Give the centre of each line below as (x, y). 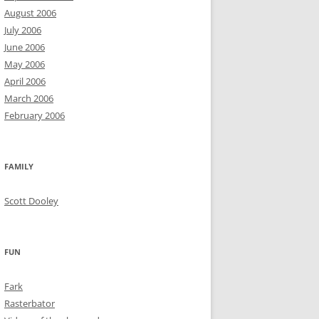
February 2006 (35, 115)
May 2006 (25, 64)
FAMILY (19, 166)
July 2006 (23, 30)
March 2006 (29, 98)
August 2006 (30, 13)
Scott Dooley (31, 201)
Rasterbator (30, 303)
